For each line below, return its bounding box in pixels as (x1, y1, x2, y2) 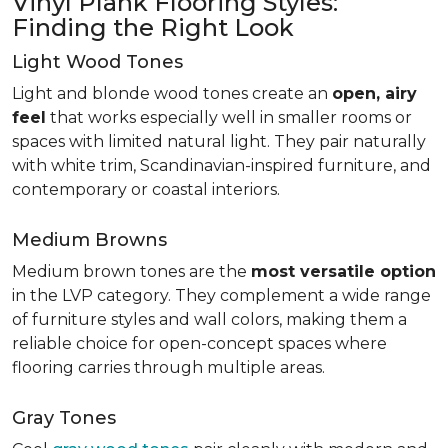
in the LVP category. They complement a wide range (12, 286, 431, 305)
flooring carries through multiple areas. (12, 358, 325, 377)
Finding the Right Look (12, 13, 294, 42)
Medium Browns (12, 229, 167, 251)
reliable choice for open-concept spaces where (12, 334, 387, 353)
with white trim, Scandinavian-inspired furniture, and (12, 156, 431, 175)
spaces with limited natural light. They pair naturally (12, 132, 426, 151)
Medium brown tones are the (12, 262, 251, 281)
